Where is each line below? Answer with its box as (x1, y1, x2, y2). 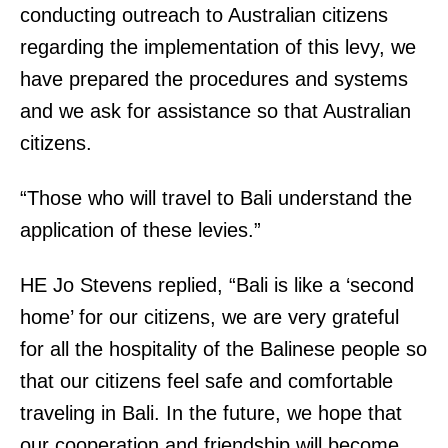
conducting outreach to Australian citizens (20, 3, 388, 26)
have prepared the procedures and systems (20, 67, 408, 90)
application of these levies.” (20, 218, 261, 241)
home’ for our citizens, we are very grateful (20, 305, 399, 328)
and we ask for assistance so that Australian (20, 99, 411, 122)
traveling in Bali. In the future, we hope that (20, 401, 402, 424)
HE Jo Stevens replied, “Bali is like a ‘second (20, 273, 414, 296)
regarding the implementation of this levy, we (20, 35, 416, 58)
